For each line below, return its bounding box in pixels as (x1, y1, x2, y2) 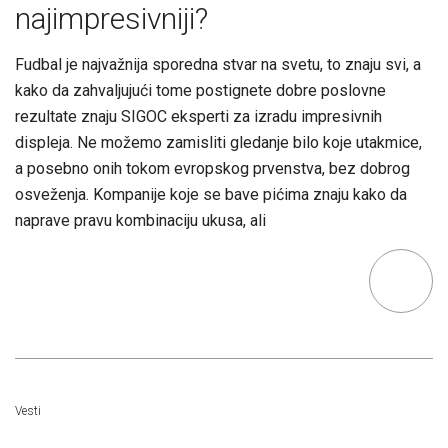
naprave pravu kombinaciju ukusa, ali (15, 211, 266, 230)
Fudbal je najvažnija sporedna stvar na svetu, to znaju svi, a (15, 55, 421, 74)
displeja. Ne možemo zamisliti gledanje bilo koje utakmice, (15, 133, 422, 152)
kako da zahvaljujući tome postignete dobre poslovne (15, 81, 386, 100)
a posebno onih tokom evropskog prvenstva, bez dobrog (15, 159, 410, 178)
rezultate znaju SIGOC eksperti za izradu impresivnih (15, 107, 382, 126)
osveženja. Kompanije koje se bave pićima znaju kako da (15, 185, 407, 204)
